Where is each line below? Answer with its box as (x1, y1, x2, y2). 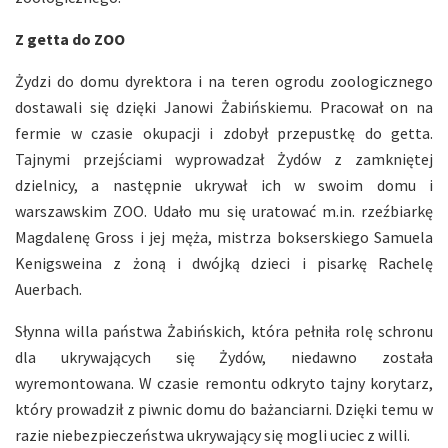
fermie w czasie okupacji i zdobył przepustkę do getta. (15, 123, 433, 144)
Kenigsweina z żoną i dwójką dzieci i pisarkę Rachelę (15, 253, 433, 274)
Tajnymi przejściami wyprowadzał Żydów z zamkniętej (15, 149, 433, 170)
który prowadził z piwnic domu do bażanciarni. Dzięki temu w (15, 399, 433, 420)
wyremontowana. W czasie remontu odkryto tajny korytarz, (15, 373, 433, 394)
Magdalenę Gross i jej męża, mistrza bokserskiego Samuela (15, 227, 433, 248)
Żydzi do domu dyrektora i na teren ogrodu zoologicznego (15, 71, 433, 92)
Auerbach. (15, 279, 82, 300)
